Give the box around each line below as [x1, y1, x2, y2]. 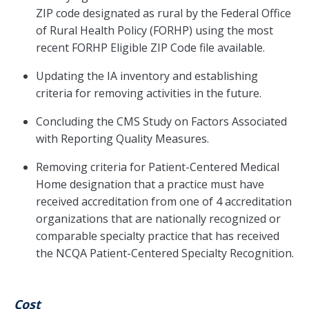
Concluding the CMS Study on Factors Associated [36, 114, 287, 130]
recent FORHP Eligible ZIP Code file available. [36, 40, 265, 56]
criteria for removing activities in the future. [36, 86, 261, 101]
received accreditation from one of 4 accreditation [36, 194, 292, 210]
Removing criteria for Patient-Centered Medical [36, 159, 279, 175]
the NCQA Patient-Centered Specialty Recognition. [36, 246, 294, 261]
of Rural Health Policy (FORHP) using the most [36, 23, 273, 39]
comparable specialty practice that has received [36, 228, 279, 244]
